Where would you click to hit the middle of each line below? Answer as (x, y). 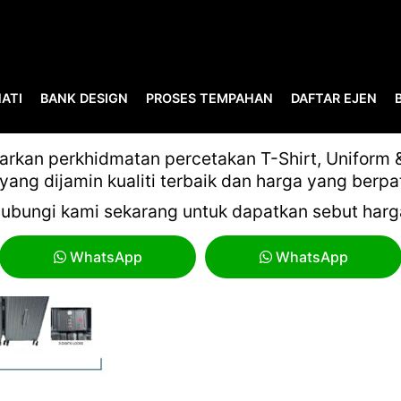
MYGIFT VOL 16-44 (200, 120)
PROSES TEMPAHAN (209, 98)
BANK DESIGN (84, 98)
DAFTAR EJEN (334, 98)
